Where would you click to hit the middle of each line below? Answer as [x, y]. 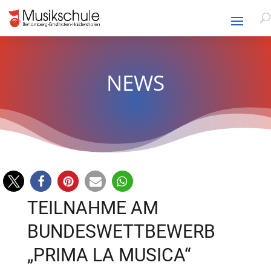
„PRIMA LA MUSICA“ [109, 255]
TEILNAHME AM [93, 208]
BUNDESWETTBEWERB [121, 231]
